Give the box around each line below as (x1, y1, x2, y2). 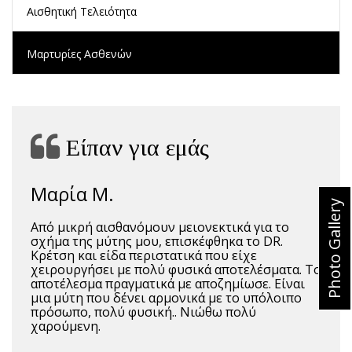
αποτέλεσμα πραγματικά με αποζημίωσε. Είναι (31, 274, 305, 292)
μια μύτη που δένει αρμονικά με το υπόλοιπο (31, 288, 302, 306)
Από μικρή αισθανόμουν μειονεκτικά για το (31, 218, 289, 236)
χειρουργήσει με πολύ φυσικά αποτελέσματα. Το (31, 260, 321, 278)
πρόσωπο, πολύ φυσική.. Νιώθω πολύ (31, 302, 256, 321)
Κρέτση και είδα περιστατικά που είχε (31, 246, 257, 264)
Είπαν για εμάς (66, 134, 209, 160)
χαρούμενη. (31, 317, 101, 335)
